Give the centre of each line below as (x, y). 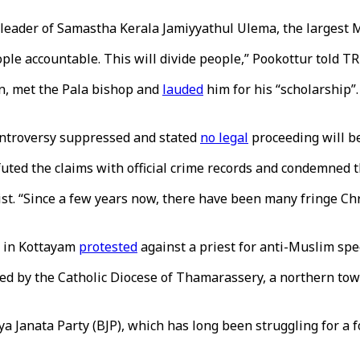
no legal (224, 137)
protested (108, 247)
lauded (183, 89)
